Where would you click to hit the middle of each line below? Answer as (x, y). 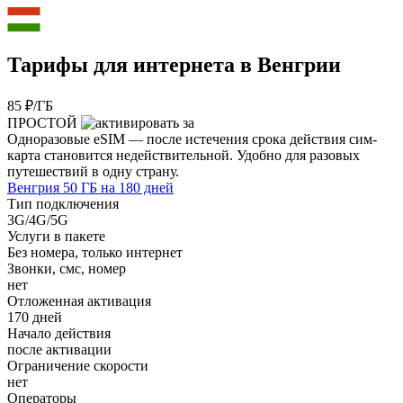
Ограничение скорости (78, 365)
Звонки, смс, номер (67, 268)
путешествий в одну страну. (93, 171)
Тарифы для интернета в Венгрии (174, 64)
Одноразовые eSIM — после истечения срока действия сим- (192, 139)
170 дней (35, 317)
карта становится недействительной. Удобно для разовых (184, 155)
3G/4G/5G (38, 219)
